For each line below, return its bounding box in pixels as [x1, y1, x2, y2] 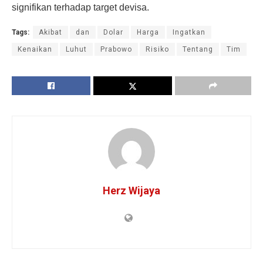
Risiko [146, 45, 169, 54]
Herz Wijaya [103, 184, 160, 197]
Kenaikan [18, 45, 52, 54]
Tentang [183, 45, 213, 54]
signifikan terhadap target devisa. [12, 2, 149, 13]
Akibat [39, 28, 62, 37]
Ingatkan [173, 28, 205, 37]
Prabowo [100, 45, 132, 54]
